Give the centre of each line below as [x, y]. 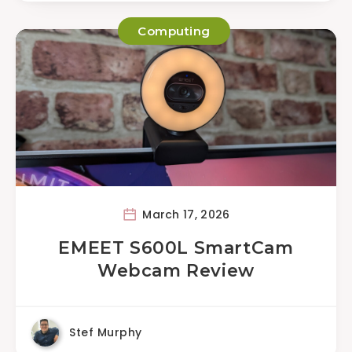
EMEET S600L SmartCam [176, 248]
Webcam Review [176, 271]
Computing [174, 31]
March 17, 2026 [184, 214]
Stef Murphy [106, 332]
